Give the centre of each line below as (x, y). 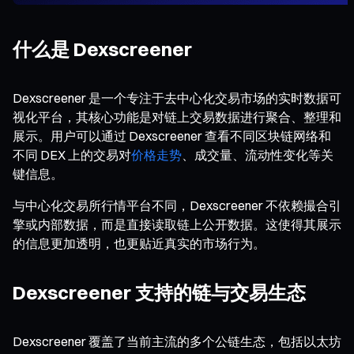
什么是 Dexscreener (102, 49)
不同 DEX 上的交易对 (72, 154)
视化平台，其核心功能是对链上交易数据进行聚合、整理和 (177, 117)
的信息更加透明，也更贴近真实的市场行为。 (139, 243)
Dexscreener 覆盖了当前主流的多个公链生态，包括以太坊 (177, 341)
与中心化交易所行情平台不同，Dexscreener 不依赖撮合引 (177, 205)
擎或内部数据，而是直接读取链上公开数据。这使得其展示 (177, 224)
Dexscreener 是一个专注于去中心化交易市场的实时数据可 (177, 98)
